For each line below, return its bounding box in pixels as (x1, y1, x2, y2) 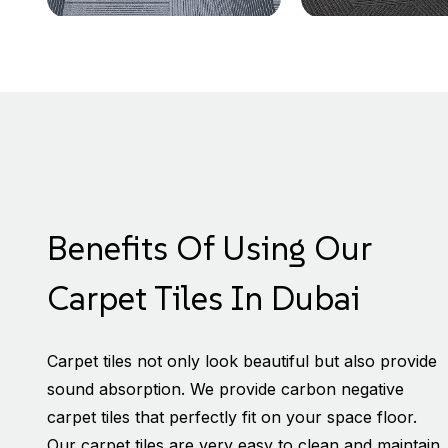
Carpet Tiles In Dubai (47, 276, 360, 320)
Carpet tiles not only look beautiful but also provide (47, 351, 437, 372)
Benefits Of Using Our (47, 226, 371, 270)
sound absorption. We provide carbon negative (47, 379, 404, 400)
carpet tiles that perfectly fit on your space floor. (47, 407, 417, 428)
